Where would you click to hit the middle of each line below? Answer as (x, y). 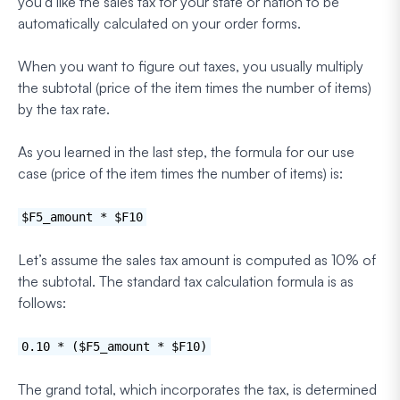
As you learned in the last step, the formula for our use (186, 151)
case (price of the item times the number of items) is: (180, 173)
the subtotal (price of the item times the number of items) (195, 87)
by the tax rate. (64, 108)
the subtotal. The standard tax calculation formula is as (186, 281)
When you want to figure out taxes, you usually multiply (191, 66)
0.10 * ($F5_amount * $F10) (114, 346)
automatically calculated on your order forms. (159, 23)
